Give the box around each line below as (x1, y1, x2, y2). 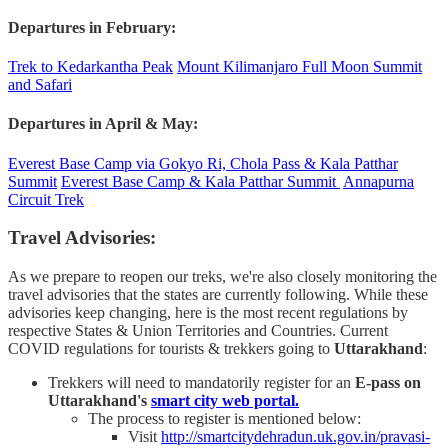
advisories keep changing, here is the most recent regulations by (8, 304, 408, 322)
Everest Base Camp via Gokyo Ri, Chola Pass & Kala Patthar (8, 154, 398, 172)
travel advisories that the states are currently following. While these (8, 286, 428, 304)
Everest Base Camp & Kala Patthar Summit (61, 172, 340, 190)
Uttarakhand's (48, 392, 151, 410)
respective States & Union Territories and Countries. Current (8, 322, 388, 340)
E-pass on (355, 374, 421, 392)
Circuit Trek (8, 190, 84, 208)
